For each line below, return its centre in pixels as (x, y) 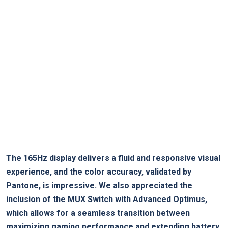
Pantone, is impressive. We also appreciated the (99, 185)
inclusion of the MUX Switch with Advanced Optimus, (107, 199)
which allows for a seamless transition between (98, 213)
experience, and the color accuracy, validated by (99, 172)
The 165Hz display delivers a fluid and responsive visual (113, 158)
